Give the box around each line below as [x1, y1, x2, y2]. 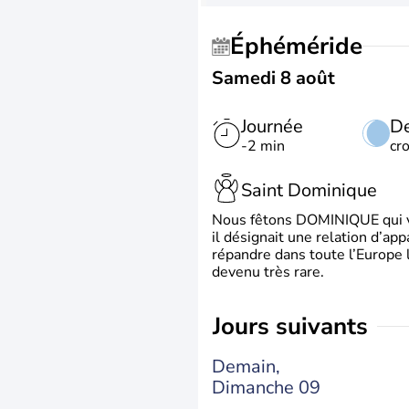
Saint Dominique [241, 177, 377, 203]
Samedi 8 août [212, 66, 335, 90]
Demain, [212, 353, 280, 379]
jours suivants [221, 310, 368, 342]
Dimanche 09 [212, 374, 320, 400]
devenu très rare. [212, 262, 324, 282]
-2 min [241, 136, 285, 156]
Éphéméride [245, 30, 362, 62]
